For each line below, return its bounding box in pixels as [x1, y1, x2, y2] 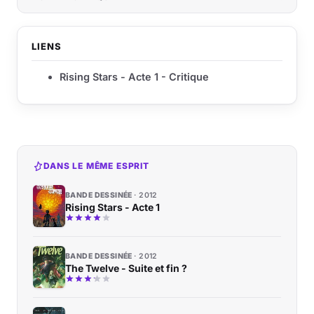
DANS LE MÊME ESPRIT [43, 161, 149, 172]
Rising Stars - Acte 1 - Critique [60, 71, 209, 83]
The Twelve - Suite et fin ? [65, 262, 187, 275]
